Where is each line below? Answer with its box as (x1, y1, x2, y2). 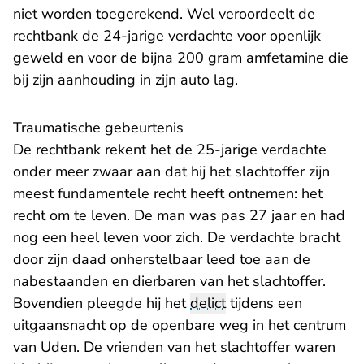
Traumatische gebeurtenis (13, 118, 184, 137)
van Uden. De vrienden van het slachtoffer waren (13, 337, 336, 357)
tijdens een (226, 293, 302, 313)
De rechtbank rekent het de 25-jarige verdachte (13, 140, 327, 159)
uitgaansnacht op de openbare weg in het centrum (13, 315, 346, 335)
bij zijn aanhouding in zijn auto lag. (13, 70, 238, 89)
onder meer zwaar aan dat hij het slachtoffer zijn (13, 162, 330, 181)
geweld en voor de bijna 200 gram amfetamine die (13, 48, 349, 67)
